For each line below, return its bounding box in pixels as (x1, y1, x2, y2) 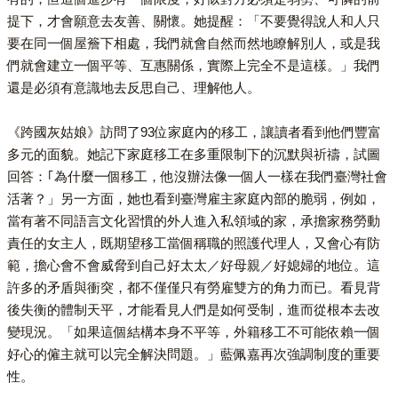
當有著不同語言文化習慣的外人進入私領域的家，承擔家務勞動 (7, 212, 380, 228)
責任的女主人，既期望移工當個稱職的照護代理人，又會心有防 (7, 235, 380, 251)
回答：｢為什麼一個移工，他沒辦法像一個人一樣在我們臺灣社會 (7, 168, 387, 184)
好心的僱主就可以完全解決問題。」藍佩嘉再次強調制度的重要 (7, 346, 380, 362)
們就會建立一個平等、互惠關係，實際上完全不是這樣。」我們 (7, 57, 380, 73)
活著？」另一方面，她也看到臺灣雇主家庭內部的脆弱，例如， (7, 190, 380, 206)
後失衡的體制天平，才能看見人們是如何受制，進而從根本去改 (7, 301, 380, 317)
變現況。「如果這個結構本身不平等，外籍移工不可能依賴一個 (7, 323, 380, 339)
